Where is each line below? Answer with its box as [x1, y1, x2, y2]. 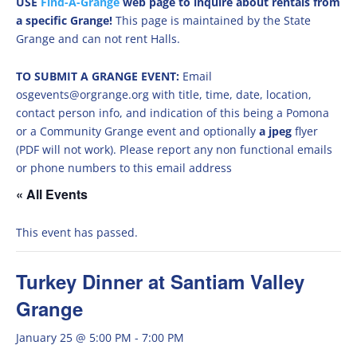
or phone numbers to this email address [16, 160, 232, 175]
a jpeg [259, 124, 292, 139]
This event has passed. [16, 225, 138, 240]
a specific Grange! [16, 13, 116, 28]
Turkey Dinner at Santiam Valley [16, 268, 304, 295]
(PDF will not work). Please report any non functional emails [16, 142, 332, 157]
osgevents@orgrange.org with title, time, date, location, [16, 87, 312, 102]
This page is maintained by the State [116, 13, 311, 28]
